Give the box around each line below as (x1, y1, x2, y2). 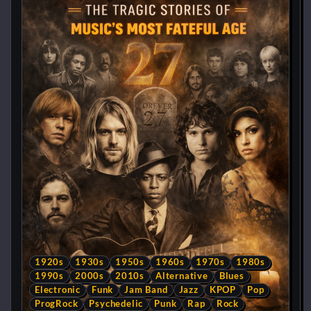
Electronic (35, 284, 81, 295)
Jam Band (124, 284, 168, 295)
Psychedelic (89, 298, 144, 309)
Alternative (155, 270, 208, 281)
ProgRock (35, 298, 78, 309)
